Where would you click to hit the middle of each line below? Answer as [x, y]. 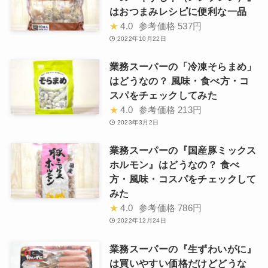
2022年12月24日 [142, 221]
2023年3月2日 [138, 123]
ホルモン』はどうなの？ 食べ [174, 165]
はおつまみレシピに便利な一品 [178, 11]
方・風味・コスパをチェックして [183, 179]
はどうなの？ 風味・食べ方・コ [179, 81]
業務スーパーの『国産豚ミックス [183, 150]
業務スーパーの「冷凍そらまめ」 [183, 67]
